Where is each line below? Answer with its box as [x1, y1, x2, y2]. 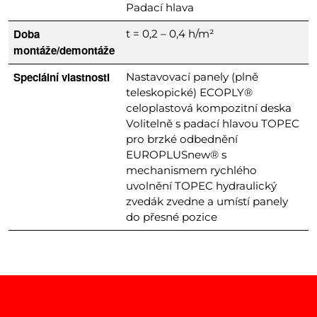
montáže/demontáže [13, 42, 115, 59]
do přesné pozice [126, 210, 218, 224]
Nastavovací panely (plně [126, 70, 259, 84]
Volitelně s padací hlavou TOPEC [126, 117, 300, 131]
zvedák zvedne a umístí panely [126, 195, 289, 209]
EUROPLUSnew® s [126, 148, 227, 162]
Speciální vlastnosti [13, 69, 110, 86]
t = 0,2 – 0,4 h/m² [126, 27, 215, 41]
